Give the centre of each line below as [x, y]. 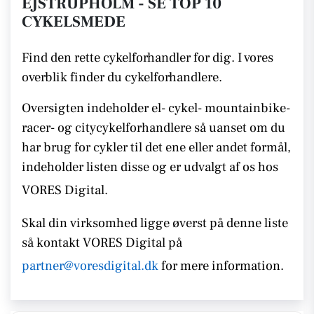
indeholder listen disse [86, 167]
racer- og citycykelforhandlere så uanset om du [153, 128]
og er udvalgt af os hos [214, 167]
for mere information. [223, 266]
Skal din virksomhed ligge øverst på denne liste [155, 223]
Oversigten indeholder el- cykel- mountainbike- [156, 108]
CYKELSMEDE [74, 22]
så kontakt [52, 243]
